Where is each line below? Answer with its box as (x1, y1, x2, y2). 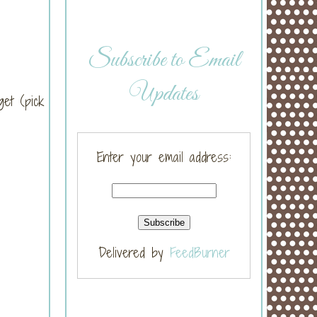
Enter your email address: (97, 147, 231, 166)
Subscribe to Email (87, 45, 241, 76)
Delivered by (98, 243, 170, 263)
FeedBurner (169, 243, 230, 263)
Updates (129, 79, 199, 110)
